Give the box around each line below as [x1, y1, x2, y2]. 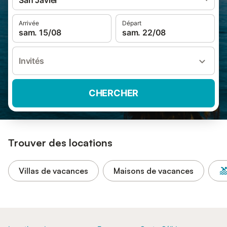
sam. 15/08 [19, 27, 62, 37]
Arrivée [19, 19, 39, 27]
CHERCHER [88, 88, 139, 98]
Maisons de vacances [113, 166, 194, 176]
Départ [122, 19, 141, 27]
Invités [19, 56, 44, 66]
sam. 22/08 [122, 27, 166, 37]
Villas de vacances [19, 166, 88, 176]
